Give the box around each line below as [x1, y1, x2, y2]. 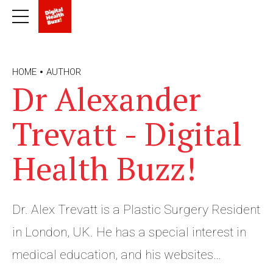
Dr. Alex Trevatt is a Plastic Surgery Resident [12, 202, 260, 217]
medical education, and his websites [12, 247, 213, 262]
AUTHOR [46, 66, 81, 77]
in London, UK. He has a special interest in [12, 224, 246, 239]
